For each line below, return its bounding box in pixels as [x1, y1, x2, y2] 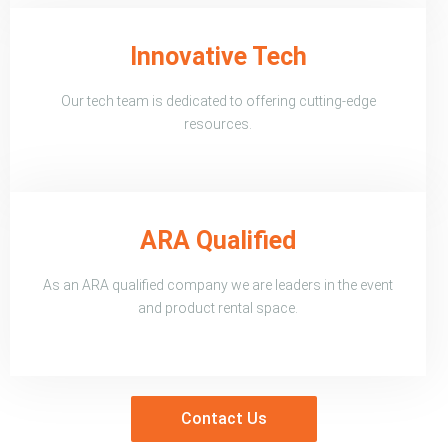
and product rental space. [138, 299, 298, 316]
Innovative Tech [129, 41, 307, 71]
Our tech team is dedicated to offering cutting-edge [60, 92, 376, 109]
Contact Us [181, 408, 267, 428]
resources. [184, 115, 252, 132]
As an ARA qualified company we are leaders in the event [43, 276, 393, 293]
